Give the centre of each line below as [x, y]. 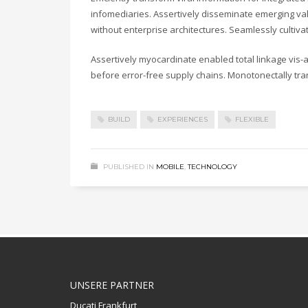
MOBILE [170, 167]
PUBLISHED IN [129, 167]
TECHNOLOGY [212, 167]
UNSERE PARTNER [112, 285]
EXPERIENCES [183, 119]
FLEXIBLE [252, 119]
